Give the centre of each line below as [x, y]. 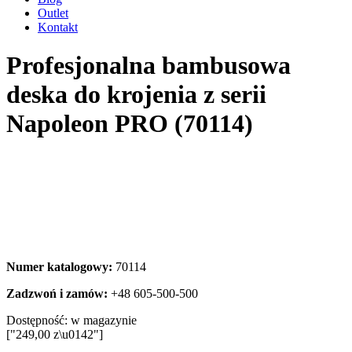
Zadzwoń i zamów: [57, 293]
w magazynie [104, 320]
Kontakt [58, 27]
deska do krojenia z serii [136, 95]
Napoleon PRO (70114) [130, 124]
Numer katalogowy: [61, 266]
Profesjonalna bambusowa [148, 66]
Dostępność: [38, 320]
